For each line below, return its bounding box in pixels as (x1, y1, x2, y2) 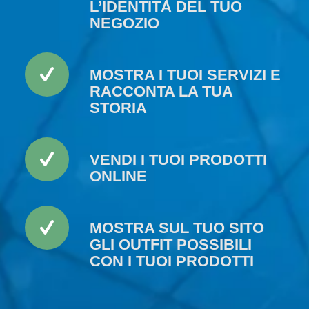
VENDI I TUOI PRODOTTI (89, 150, 267, 168)
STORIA (89, 99, 147, 117)
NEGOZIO (89, 14, 159, 32)
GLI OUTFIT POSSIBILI (89, 235, 252, 253)
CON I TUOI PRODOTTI (89, 252, 254, 270)
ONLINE (89, 167, 147, 185)
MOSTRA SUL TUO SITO (89, 219, 264, 237)
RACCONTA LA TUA (89, 82, 232, 100)
